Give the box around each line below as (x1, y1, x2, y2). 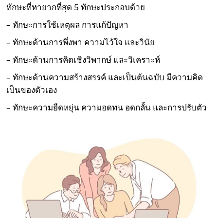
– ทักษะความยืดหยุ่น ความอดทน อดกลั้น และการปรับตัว (6, 101, 207, 113)
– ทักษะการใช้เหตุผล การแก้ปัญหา (6, 18, 129, 30)
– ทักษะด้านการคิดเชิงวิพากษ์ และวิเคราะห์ (6, 54, 161, 65)
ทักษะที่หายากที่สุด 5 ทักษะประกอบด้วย (6, 1, 145, 13)
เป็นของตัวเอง (6, 84, 57, 95)
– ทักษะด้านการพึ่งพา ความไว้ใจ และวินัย (6, 36, 155, 48)
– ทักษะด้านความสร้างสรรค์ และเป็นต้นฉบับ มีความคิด (6, 71, 203, 83)
